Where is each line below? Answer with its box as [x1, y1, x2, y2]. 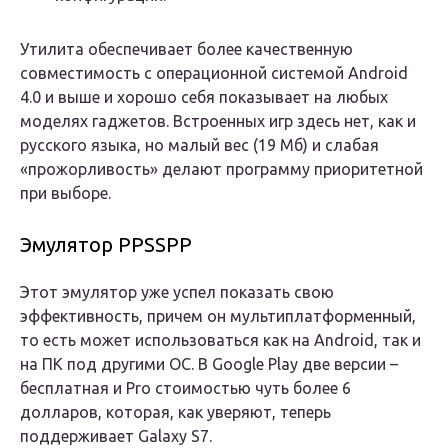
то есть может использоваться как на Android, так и [20, 331, 421, 350]
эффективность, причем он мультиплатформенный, [20, 307, 416, 326]
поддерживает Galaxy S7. [20, 427, 212, 446]
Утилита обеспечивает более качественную [20, 40, 353, 59]
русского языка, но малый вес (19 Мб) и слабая [20, 136, 379, 155]
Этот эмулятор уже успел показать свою [20, 283, 334, 302]
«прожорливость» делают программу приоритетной [20, 160, 423, 179]
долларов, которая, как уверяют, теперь [20, 403, 331, 422]
